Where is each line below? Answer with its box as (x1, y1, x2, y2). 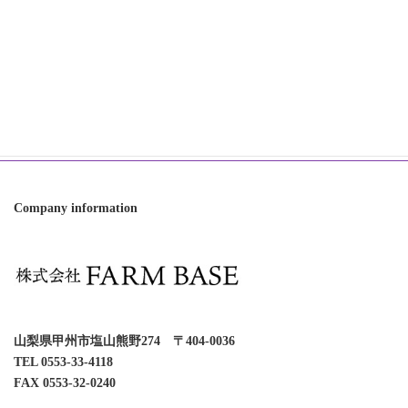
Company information (14, 200, 138, 215)
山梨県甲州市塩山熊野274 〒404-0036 (14, 334, 235, 349)
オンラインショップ (33, 58, 148, 73)
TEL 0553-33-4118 (14, 355, 113, 370)
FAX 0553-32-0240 (14, 376, 116, 391)
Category (14, 6, 105, 32)
